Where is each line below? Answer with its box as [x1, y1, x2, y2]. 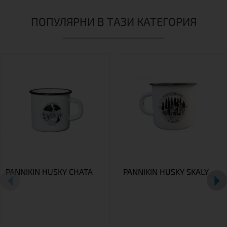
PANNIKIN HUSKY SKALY [123, 167, 209, 176]
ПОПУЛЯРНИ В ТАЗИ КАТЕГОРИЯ [30, 14, 197, 28]
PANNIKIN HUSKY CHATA [6, 167, 93, 176]
